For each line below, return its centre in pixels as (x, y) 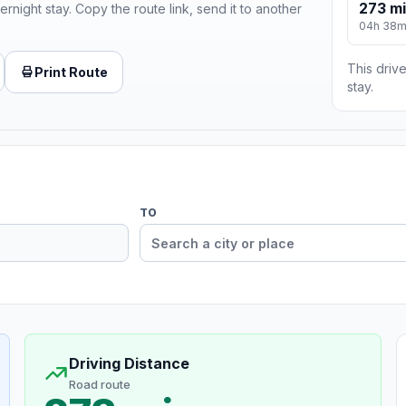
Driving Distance (129, 364)
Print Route (71, 72)
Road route (99, 385)
